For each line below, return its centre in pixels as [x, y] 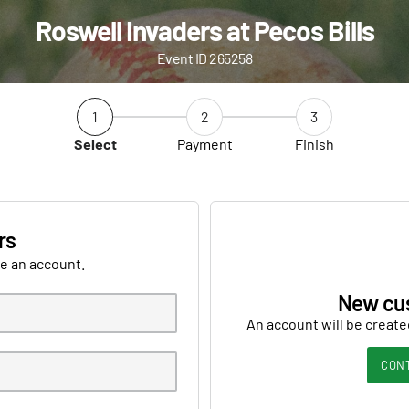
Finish [314, 144]
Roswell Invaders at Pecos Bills [204, 30]
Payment [204, 144]
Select [95, 144]
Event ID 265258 [204, 58]
